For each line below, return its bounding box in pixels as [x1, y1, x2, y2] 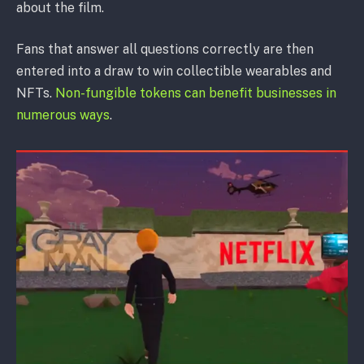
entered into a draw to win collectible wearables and [16, 63, 331, 80]
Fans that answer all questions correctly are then [16, 41, 314, 58]
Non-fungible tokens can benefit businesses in [55, 85, 336, 102]
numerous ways [16, 107, 110, 123]
